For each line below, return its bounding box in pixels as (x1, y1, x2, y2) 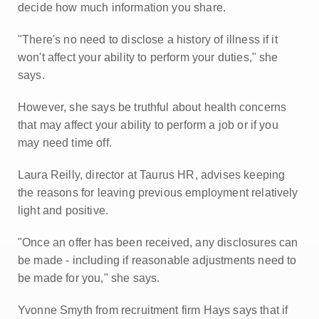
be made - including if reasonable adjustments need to (18, 254, 297, 266)
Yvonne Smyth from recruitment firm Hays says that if (18, 304, 288, 316)
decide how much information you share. (18, 1, 226, 14)
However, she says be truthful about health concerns (18, 101, 287, 113)
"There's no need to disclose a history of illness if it (18, 33, 278, 46)
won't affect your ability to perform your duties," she (18, 51, 278, 63)
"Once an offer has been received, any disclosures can (18, 236, 298, 249)
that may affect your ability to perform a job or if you (18, 119, 278, 131)
